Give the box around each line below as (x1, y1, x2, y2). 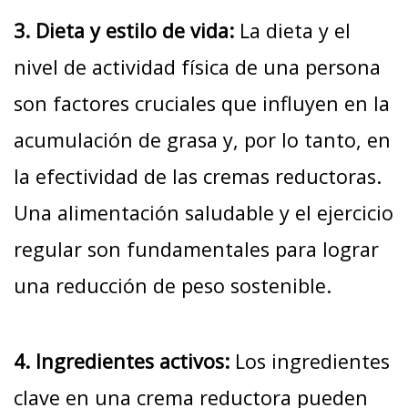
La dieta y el (240, 16, 351, 44)
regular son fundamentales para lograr (14, 235, 379, 262)
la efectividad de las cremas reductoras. (14, 162, 382, 189)
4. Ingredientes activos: (14, 347, 229, 374)
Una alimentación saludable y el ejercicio (14, 199, 393, 226)
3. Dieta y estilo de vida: (14, 16, 240, 44)
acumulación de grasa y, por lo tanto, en (14, 126, 391, 153)
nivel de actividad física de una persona (14, 53, 381, 80)
